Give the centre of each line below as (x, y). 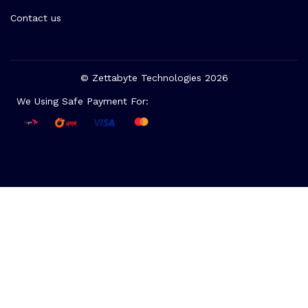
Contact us (36, 18)
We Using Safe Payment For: (82, 101)
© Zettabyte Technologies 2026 (154, 78)
